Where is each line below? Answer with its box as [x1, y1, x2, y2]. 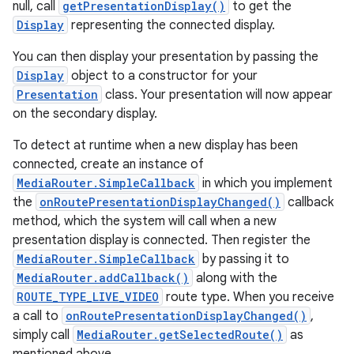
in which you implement [199, 175, 333, 191]
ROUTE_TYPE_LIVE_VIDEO [17, 289, 159, 304]
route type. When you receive [163, 289, 334, 305]
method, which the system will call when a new [13, 213, 277, 229]
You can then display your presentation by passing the [13, 49, 318, 65]
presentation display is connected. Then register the [13, 232, 311, 248]
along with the [193, 270, 277, 286]
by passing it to [199, 251, 289, 267]
